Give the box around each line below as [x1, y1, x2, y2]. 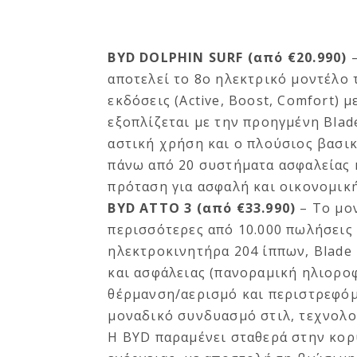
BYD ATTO [108, 198, 180, 217]
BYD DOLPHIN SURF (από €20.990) [108, 48, 351, 66]
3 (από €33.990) [179, 198, 296, 217]
